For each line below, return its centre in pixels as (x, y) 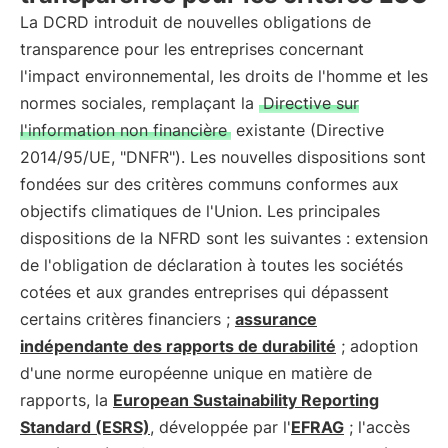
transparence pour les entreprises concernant (192, 49)
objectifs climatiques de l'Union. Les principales (200, 211)
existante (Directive (307, 130)
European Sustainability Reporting (246, 400)
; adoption (377, 346)
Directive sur (311, 103)
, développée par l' (220, 427)
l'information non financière (123, 130)
